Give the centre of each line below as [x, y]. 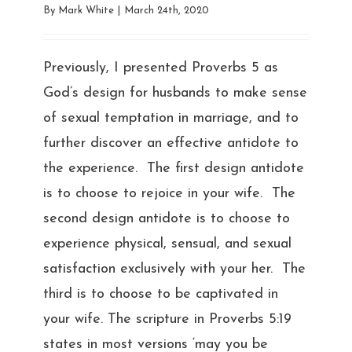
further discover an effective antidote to [170, 143]
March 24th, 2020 [166, 10]
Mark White [86, 10]
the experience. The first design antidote [173, 168]
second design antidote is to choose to [166, 218]
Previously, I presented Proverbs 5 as [160, 68]
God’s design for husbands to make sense [175, 93]
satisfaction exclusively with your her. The [174, 269]
